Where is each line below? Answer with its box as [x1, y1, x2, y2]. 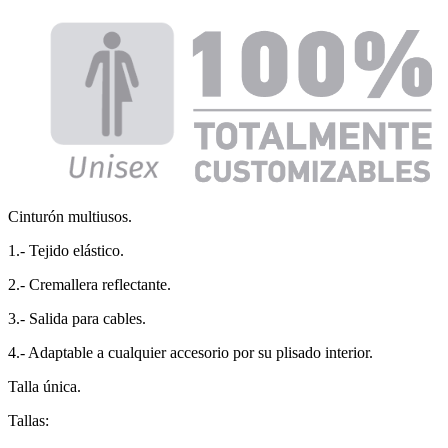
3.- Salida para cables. [8, 309, 146, 327]
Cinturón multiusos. [8, 207, 136, 225]
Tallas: [8, 411, 49, 429]
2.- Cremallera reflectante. [8, 275, 171, 293]
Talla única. [8, 377, 81, 395]
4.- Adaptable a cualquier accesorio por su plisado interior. [8, 343, 373, 361]
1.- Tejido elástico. [8, 241, 124, 259]
